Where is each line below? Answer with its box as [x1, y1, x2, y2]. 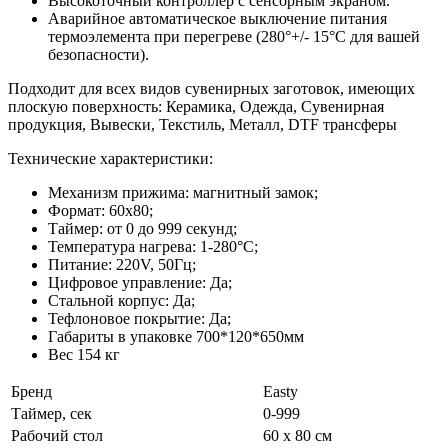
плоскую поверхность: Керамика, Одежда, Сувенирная [8, 97, 384, 115]
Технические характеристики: [8, 149, 213, 167]
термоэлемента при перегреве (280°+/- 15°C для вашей [48, 27, 420, 45]
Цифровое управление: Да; [48, 273, 232, 291]
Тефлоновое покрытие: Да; [48, 309, 231, 327]
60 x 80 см [263, 426, 332, 444]
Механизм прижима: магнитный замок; [48, 183, 318, 201]
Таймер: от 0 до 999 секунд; [48, 219, 237, 237]
